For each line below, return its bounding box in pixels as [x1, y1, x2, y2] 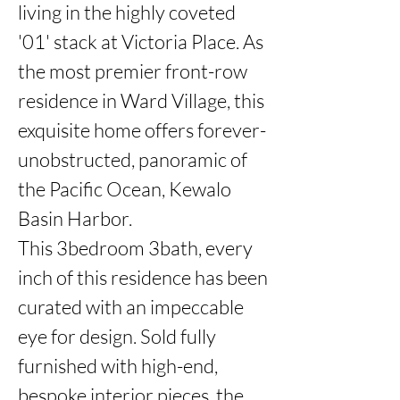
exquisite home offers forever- [18, 118, 266, 142]
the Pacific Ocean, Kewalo [18, 177, 231, 201]
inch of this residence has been [18, 265, 268, 289]
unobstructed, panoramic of [18, 147, 247, 171]
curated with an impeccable [18, 295, 244, 319]
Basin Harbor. [18, 206, 132, 230]
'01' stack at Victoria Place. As [18, 29, 263, 54]
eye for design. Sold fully [18, 324, 216, 348]
